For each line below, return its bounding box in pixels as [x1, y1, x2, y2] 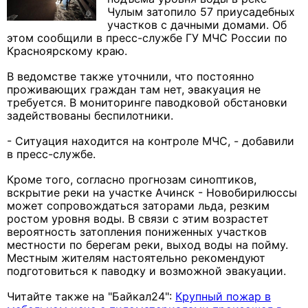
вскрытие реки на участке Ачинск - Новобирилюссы [7, 186, 297, 200]
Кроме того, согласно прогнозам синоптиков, [7, 173, 256, 187]
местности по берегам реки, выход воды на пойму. [7, 238, 288, 252]
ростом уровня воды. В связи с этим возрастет [7, 212, 269, 226]
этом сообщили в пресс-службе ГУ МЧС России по [7, 31, 287, 45]
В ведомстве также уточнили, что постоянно [7, 69, 254, 84]
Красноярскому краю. [7, 44, 127, 58]
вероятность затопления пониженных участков [7, 225, 267, 239]
